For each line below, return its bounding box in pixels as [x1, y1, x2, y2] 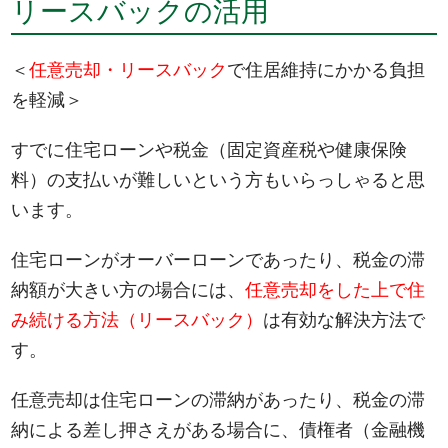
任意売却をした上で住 [245, 280, 426, 301]
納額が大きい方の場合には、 [11, 280, 246, 301]
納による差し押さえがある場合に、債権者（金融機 [11, 420, 426, 441]
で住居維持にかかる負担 [227, 60, 426, 81]
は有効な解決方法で [263, 310, 426, 331]
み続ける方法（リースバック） [11, 310, 264, 331]
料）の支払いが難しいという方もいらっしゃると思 [11, 170, 426, 191]
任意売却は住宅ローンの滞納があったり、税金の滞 [11, 390, 426, 411]
